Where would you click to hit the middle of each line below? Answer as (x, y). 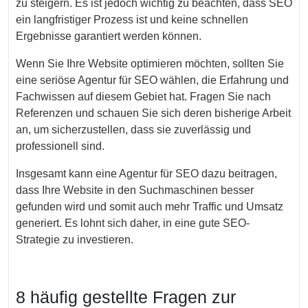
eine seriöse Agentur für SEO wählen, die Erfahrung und (152, 80)
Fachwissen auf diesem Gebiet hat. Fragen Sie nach (143, 97)
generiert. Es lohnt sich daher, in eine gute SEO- (133, 223)
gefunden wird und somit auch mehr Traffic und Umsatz (150, 207)
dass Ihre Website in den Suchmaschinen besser (135, 190)
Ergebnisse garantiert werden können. (109, 36)
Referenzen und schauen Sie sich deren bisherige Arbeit (153, 113)
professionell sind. (60, 146)
